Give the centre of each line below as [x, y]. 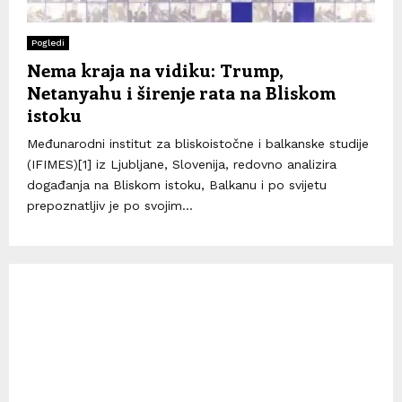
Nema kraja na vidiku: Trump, [155, 69]
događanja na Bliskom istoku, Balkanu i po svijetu [177, 184]
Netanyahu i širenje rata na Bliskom [181, 92]
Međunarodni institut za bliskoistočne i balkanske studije [198, 143]
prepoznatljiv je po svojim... [110, 205]
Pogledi [48, 42]
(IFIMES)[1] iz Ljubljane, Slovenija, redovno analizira [182, 164]
